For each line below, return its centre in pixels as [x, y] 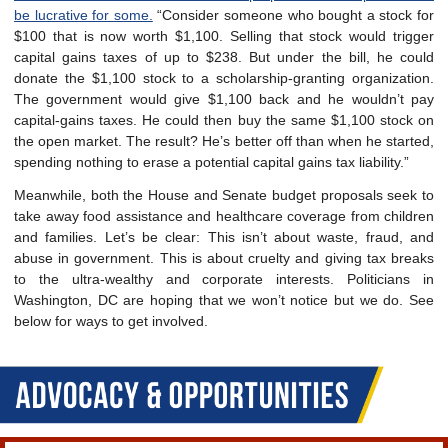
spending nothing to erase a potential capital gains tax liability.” [211, 162]
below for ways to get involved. [111, 321]
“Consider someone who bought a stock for [293, 15]
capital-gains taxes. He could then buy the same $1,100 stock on [224, 120]
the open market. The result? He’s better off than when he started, [224, 141]
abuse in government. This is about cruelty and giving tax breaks [224, 258]
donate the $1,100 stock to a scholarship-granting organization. [224, 78]
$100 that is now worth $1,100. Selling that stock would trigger [224, 36]
